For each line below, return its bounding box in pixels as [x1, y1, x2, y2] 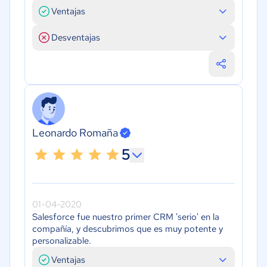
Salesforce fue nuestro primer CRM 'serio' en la [32, 211, 219, 223]
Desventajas [51, 32, 100, 44]
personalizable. [32, 235, 91, 247]
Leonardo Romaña [32, 126, 118, 140]
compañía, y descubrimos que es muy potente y [32, 223, 223, 235]
